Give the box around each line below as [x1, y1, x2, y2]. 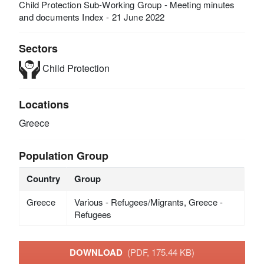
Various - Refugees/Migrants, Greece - [74, 195, 223, 208]
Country [26, 171, 60, 185]
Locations [19, 96, 70, 112]
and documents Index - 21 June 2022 [19, 10, 165, 23]
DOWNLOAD [70, 246, 127, 259]
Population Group [19, 147, 109, 163]
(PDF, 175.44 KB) [127, 246, 194, 259]
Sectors [19, 40, 58, 56]
